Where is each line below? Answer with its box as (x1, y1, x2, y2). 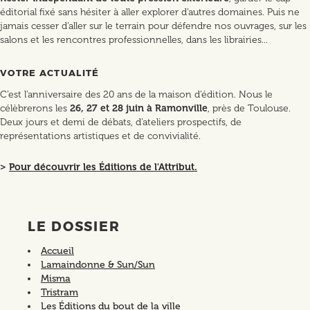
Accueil (41, 245, 74, 257)
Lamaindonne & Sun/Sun (41, 259, 155, 271)
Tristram (41, 286, 78, 298)
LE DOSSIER (28, 219, 121, 235)
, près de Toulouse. (208, 102, 291, 114)
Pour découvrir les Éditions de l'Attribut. (9, 161, 197, 173)
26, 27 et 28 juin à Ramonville (70, 102, 208, 114)
